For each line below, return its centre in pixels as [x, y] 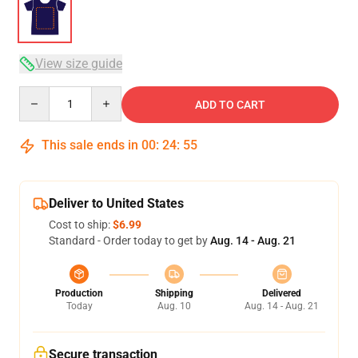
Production [79, 293]
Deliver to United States [116, 203]
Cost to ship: [81, 225]
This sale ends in [90, 145]
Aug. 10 [174, 306]
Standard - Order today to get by [129, 241]
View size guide [79, 64]
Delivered [282, 293]
